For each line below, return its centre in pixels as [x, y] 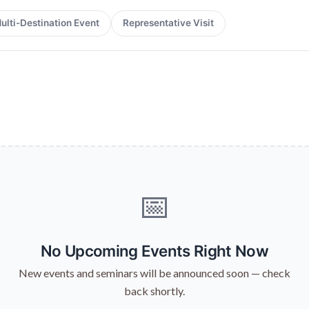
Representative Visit [168, 23]
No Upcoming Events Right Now [154, 250]
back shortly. [154, 290]
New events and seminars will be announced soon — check [154, 272]
